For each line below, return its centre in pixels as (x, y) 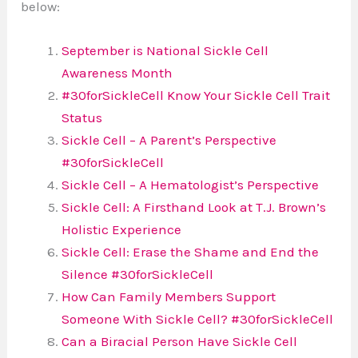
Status (82, 117)
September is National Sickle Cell (165, 50)
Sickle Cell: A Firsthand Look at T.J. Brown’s (194, 207)
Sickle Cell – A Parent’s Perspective (169, 139)
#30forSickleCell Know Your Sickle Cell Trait (196, 95)
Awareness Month (117, 72)
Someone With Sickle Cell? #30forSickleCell (198, 318)
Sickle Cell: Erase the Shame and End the (191, 251)
